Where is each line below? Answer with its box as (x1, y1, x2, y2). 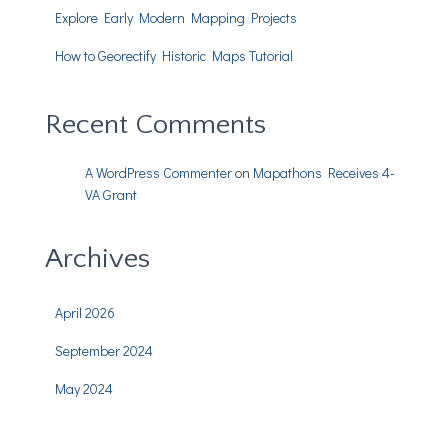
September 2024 (55, 341, 153, 360)
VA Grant (85, 185, 137, 204)
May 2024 (55, 379, 113, 398)
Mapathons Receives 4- (253, 163, 395, 182)
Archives (45, 243, 150, 274)
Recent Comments (45, 109, 266, 140)
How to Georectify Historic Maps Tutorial (55, 46, 293, 65)
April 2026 (55, 303, 115, 322)
